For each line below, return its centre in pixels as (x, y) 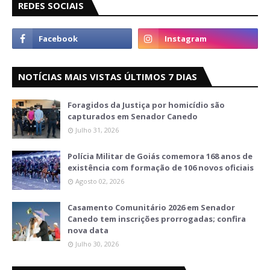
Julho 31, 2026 (97, 130)
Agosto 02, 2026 (100, 181)
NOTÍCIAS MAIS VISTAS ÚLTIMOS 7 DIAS (108, 77)
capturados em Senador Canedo (133, 117)
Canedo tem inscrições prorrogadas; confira (157, 219)
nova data (88, 231)
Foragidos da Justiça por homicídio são (146, 105)
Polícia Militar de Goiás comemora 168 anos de (160, 156)
